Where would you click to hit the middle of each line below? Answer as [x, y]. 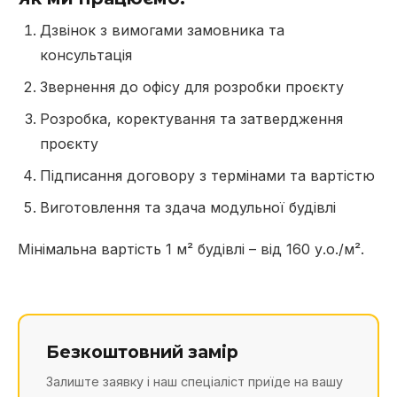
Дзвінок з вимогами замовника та [162, 30]
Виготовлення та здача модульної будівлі [188, 207]
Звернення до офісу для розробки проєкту [192, 87]
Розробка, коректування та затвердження [191, 119]
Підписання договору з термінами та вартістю [207, 175]
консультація [86, 55]
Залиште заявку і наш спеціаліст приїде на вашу [195, 382]
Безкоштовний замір [142, 352]
